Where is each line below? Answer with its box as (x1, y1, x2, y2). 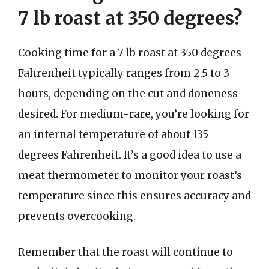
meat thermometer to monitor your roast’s (18, 169, 242, 182)
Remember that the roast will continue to (18, 245, 233, 259)
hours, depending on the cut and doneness (18, 87, 238, 100)
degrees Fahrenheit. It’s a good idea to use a (18, 148, 241, 162)
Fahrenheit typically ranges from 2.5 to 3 (18, 67, 229, 80)
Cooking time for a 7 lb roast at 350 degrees (18, 46, 241, 59)
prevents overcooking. (18, 210, 136, 223)
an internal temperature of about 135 (18, 128, 208, 141)
